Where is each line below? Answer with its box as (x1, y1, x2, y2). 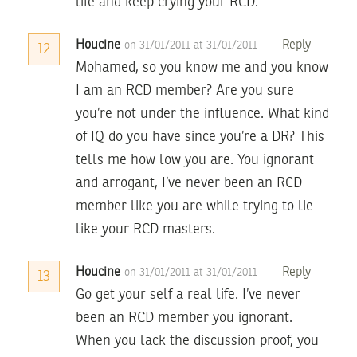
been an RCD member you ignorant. (76, 310, 292, 325)
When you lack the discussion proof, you (76, 333, 319, 348)
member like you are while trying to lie (76, 198, 313, 214)
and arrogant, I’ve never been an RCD (76, 175, 302, 190)
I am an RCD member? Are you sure (76, 83, 294, 98)
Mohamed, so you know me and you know (76, 60, 328, 75)
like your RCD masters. (76, 222, 215, 237)
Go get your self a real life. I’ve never (76, 287, 300, 302)
